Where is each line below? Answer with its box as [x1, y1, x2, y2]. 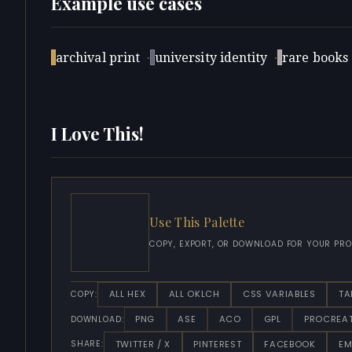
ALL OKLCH [168, 288, 220, 301]
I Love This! [51, 121, 144, 145]
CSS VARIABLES [242, 288, 316, 301]
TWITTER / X [115, 337, 170, 350]
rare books [282, 49, 349, 65]
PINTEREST [193, 337, 242, 350]
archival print [56, 49, 141, 65]
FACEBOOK [264, 337, 316, 350]
